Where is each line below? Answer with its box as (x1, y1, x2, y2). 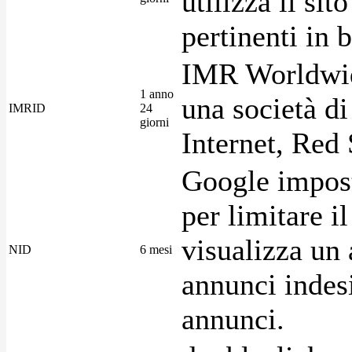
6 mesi (140, 242, 172, 256)
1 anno (140, 86, 174, 101)
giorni (140, 115, 169, 129)
